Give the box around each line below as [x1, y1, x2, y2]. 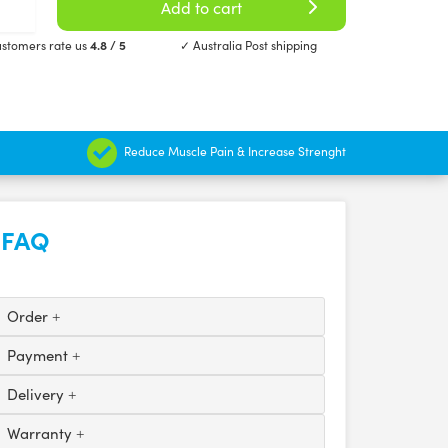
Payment [6, 345, 72, 365]
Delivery [6, 384, 68, 404]
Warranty [6, 423, 76, 443]
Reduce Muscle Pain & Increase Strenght [124, 142, 346, 159]
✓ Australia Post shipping [179, 37, 317, 53]
